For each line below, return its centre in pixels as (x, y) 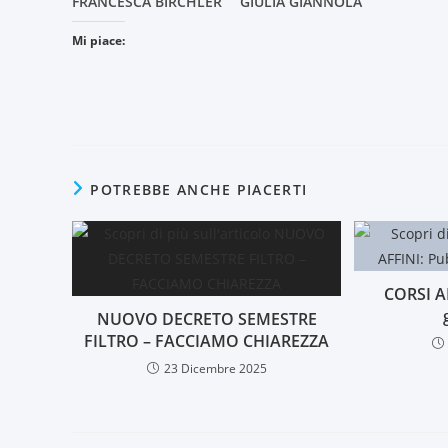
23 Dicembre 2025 (215, 369)
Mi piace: (98, 41)
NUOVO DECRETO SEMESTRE (206, 319)
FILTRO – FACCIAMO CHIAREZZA (207, 341)
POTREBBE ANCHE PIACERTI (199, 190)
